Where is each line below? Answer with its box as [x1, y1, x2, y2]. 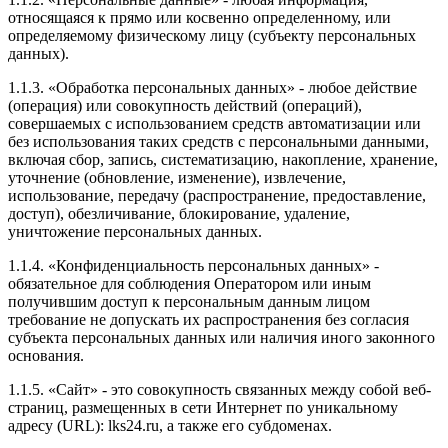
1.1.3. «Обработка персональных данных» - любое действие [8, 79, 417, 97]
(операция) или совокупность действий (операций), [8, 97, 362, 115]
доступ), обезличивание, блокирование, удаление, [8, 205, 350, 223]
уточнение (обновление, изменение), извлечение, [8, 169, 346, 187]
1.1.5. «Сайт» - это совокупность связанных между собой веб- [8, 381, 431, 399]
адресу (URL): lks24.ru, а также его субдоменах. [8, 417, 332, 435]
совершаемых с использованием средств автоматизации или [8, 115, 421, 133]
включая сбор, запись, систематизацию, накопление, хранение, [8, 151, 438, 169]
